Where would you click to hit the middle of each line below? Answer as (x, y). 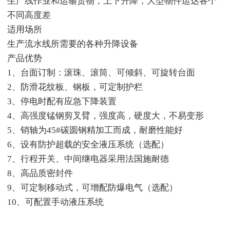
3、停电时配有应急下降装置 (62, 101)
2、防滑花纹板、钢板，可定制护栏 (75, 87)
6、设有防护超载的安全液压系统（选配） (88, 144)
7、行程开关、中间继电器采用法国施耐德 (88, 159)
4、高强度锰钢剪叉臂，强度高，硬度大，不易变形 (106, 116)
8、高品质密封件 (40, 173)
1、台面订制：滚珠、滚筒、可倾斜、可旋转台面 (101, 72)
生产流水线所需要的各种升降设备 (73, 44)
